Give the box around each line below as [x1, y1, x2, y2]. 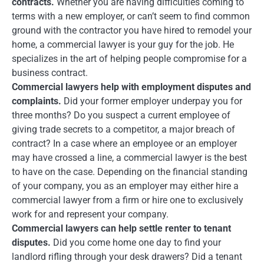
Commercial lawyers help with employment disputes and [12, 81, 251, 93]
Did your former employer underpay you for [64, 95, 242, 107]
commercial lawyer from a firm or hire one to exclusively [12, 194, 243, 206]
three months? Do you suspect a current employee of [12, 109, 230, 121]
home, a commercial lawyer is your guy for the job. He [12, 38, 234, 50]
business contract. [12, 67, 88, 78]
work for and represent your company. [12, 208, 169, 220]
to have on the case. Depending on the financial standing [12, 166, 247, 177]
